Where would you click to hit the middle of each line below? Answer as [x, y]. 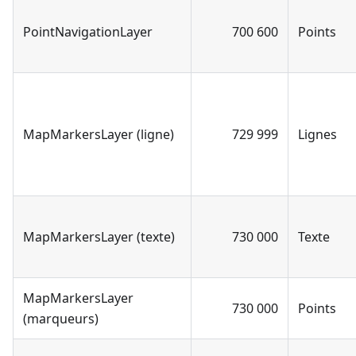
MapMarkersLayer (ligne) [99, 134]
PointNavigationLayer [88, 31]
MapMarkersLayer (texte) [99, 236]
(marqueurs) [61, 318]
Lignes [317, 134]
